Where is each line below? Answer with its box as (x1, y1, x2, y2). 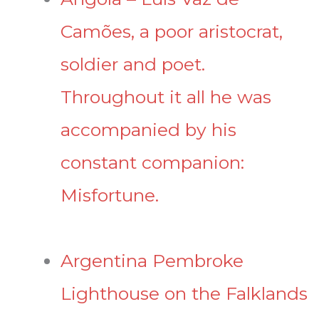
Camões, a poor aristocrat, (61, 20, 283, 42)
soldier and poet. (61, 53, 205, 75)
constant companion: (61, 151, 244, 173)
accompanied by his (61, 118, 236, 140)
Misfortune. (61, 184, 159, 206)
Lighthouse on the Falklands (61, 282, 308, 304)
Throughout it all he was (61, 85, 271, 108)
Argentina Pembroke (61, 249, 244, 271)
